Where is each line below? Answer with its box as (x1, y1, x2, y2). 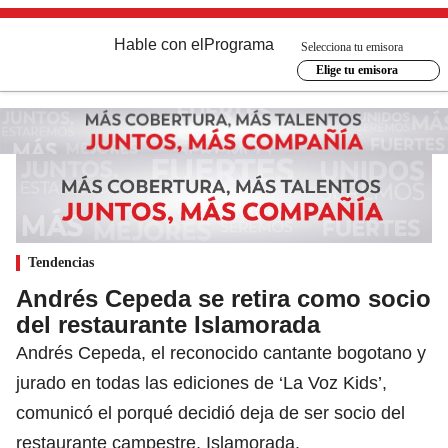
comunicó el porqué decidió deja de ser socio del (16, 402, 405, 423)
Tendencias (28, 254, 94, 270)
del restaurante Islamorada (16, 310, 320, 338)
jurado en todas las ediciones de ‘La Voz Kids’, (16, 372, 387, 393)
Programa (204, 36, 274, 53)
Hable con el (114, 36, 204, 53)
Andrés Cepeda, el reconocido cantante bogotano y (16, 342, 426, 363)
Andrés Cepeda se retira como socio (16, 284, 431, 312)
